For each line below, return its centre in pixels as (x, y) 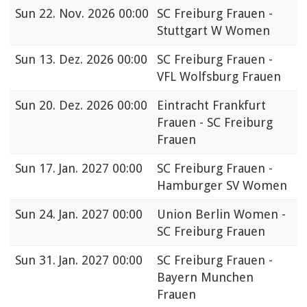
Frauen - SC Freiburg (215, 123)
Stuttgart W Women (213, 31)
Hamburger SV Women (222, 186)
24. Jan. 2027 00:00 (91, 214)
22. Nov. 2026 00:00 (94, 14)
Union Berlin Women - (221, 214)
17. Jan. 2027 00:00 (91, 169)
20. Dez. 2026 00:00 (93, 106)
